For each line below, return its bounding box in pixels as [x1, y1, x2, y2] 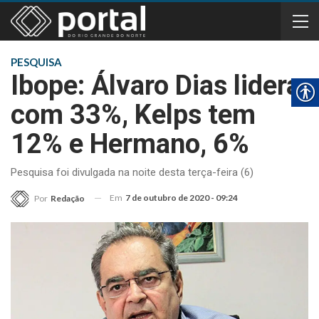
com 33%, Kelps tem [11, 99, 256, 130]
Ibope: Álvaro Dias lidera [11, 70, 300, 101]
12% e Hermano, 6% [11, 128, 249, 159]
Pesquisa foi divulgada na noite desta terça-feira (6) [11, 166, 253, 179]
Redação [51, 192, 85, 204]
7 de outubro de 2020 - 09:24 [125, 192, 238, 203]
